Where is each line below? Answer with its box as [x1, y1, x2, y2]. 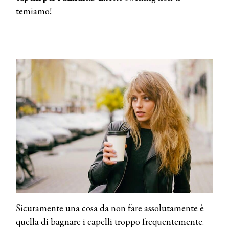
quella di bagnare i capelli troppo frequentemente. [16, 216, 204, 228]
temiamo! [16, 5, 52, 17]
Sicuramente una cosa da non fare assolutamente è [16, 202, 204, 214]
